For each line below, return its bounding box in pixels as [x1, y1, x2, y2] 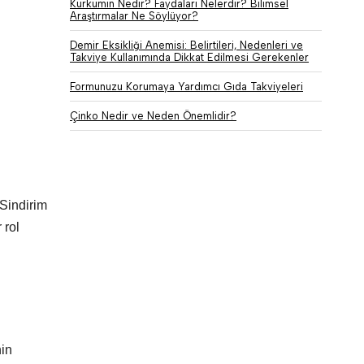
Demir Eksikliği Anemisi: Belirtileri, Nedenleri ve [70, 39, 303, 51]
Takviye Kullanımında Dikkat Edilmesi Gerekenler [70, 51, 309, 63]
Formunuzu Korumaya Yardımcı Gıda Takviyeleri [70, 80, 303, 93]
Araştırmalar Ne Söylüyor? [70, 10, 198, 22]
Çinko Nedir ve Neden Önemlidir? [70, 110, 236, 122]
